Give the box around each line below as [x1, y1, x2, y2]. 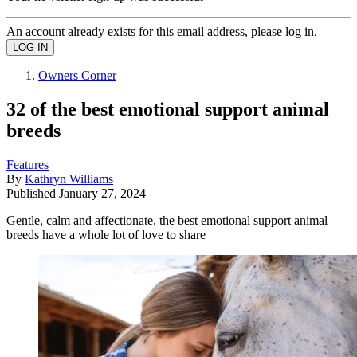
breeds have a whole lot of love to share [6, 227, 206, 241]
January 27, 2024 [59, 186, 146, 200]
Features [6, 157, 49, 171]
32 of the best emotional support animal [6, 98, 329, 120]
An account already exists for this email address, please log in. [6, 24, 317, 38]
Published [6, 186, 59, 200]
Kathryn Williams [25, 171, 113, 186]
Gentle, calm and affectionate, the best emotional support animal [6, 213, 328, 227]
